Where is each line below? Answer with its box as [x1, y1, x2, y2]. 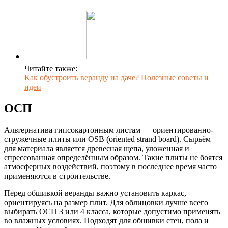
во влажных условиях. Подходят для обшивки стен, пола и [4, 216, 209, 225]
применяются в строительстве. [4, 171, 110, 180]
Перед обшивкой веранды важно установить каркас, [4, 188, 186, 197]
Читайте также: [24, 64, 77, 73]
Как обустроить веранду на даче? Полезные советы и [24, 73, 209, 82]
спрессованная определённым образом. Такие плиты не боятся [4, 153, 222, 162]
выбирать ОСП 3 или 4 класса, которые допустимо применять [4, 207, 220, 216]
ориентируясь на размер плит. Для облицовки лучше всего [4, 197, 208, 207]
